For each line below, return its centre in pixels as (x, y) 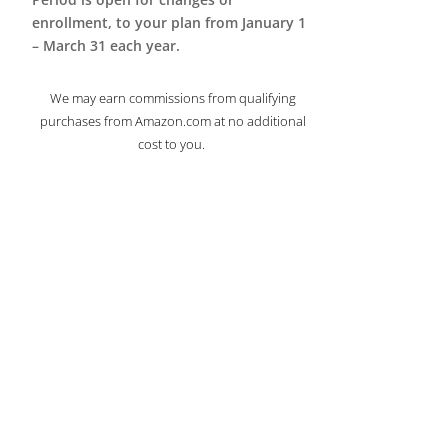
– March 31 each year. (105, 45)
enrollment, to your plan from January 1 (168, 22)
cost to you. (172, 144)
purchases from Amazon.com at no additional (172, 121)
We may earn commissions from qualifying (172, 98)
